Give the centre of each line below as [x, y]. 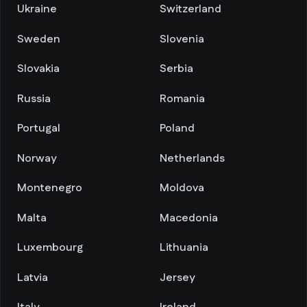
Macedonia [189, 218]
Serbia [176, 69]
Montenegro [50, 188]
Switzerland [191, 9]
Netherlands [192, 158]
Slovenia [182, 39]
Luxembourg [50, 248]
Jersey [177, 278]
